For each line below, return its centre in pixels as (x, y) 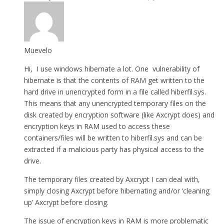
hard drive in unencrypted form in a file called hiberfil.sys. (115, 91)
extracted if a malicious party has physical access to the (114, 149)
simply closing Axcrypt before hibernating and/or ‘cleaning (117, 190)
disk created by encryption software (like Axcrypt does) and (119, 114)
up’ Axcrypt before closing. (66, 202)
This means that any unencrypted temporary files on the (115, 103)
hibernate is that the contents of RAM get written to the (114, 80)
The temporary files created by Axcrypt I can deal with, (112, 179)
